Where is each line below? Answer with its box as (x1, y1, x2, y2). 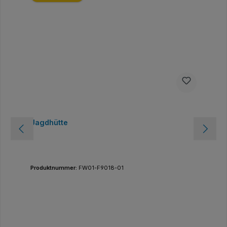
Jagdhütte (30, 118, 68, 127)
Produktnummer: (30, 164, 79, 171)
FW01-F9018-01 (78, 164, 124, 171)
